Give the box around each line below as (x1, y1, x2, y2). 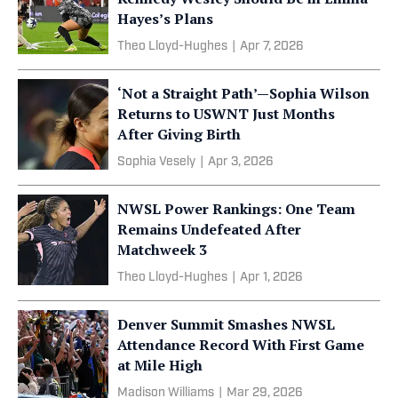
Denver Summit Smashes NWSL (117, 314, 335, 334)
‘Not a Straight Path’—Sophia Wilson (117, 83, 370, 103)
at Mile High (117, 354, 203, 375)
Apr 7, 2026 (240, 39, 304, 53)
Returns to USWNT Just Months (117, 103, 335, 123)
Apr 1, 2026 (240, 270, 303, 284)
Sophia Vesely (117, 155, 195, 169)
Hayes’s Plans (117, 8, 213, 28)
